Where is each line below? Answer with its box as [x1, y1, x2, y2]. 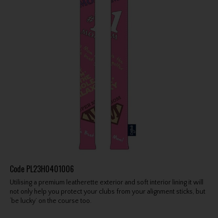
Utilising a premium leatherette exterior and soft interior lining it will [9, 178, 203, 186]
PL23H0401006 [26, 163, 74, 175]
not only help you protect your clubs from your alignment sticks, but [9, 187, 205, 196]
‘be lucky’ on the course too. [9, 197, 91, 205]
